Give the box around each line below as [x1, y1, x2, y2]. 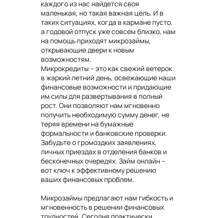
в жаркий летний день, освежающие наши [41, 73, 176, 83]
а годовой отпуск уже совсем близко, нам [41, 27, 176, 36]
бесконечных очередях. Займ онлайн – [41, 156, 165, 166]
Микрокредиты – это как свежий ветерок [41, 64, 172, 73]
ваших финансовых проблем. [41, 175, 134, 184]
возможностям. [41, 54, 91, 64]
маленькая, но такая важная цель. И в [41, 8, 163, 18]
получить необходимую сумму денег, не [41, 110, 169, 120]
